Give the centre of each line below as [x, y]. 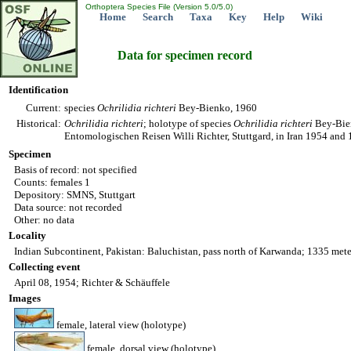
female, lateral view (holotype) [120, 325]
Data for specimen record [185, 55]
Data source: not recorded [68, 207]
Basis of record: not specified [76, 170]
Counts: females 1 [52, 182]
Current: [43, 108]
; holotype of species [188, 123]
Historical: [39, 123]
